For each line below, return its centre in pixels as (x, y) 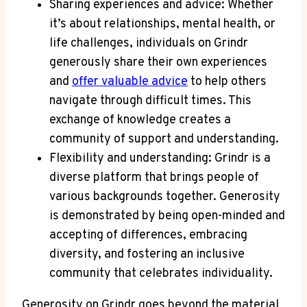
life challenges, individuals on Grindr (149, 44)
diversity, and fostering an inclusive (147, 255)
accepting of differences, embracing (148, 236)
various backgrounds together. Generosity (165, 197)
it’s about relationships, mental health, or (162, 25)
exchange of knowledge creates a (140, 121)
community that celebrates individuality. (161, 274)
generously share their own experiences (158, 63)
